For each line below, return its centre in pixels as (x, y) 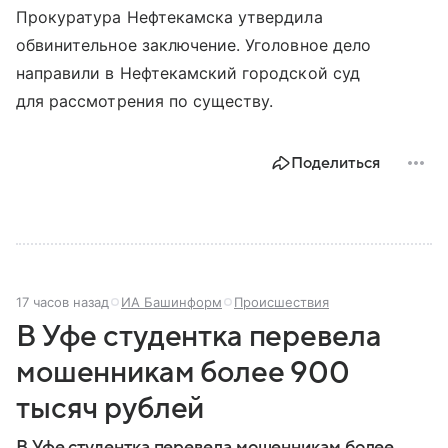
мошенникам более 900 (183, 373)
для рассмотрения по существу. (145, 101)
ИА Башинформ (171, 302)
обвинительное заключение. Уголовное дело (193, 45)
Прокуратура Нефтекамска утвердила (169, 17)
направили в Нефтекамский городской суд (188, 73)
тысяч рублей (110, 409)
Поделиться (335, 163)
